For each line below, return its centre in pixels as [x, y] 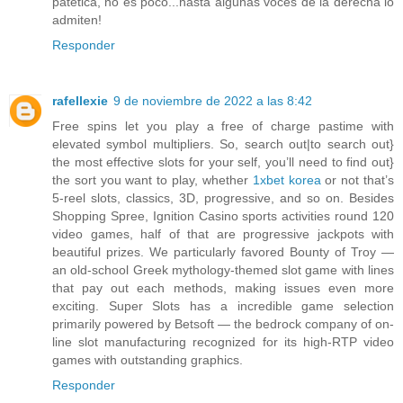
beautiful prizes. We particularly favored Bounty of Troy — [223, 252]
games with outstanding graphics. [148, 360]
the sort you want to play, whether [152, 180]
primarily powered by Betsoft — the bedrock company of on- [223, 324]
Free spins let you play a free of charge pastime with [223, 126]
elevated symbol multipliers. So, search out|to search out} [223, 144]
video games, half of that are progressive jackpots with [223, 234]
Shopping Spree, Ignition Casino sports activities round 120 [223, 216]
